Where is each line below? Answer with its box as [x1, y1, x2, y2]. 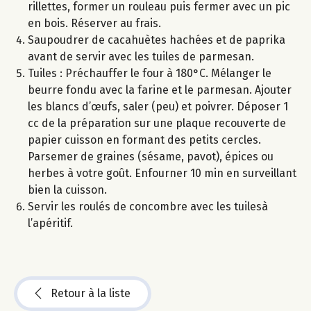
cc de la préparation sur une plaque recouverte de [28, 116, 286, 130]
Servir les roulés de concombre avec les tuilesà [28, 199, 268, 213]
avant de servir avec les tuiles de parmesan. [28, 49, 254, 63]
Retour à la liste [51, 286, 131, 300]
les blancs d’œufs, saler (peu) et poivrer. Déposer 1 [28, 99, 288, 113]
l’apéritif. [28, 216, 73, 230]
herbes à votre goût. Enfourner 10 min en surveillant [28, 166, 296, 180]
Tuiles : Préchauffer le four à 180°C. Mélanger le [28, 66, 271, 80]
